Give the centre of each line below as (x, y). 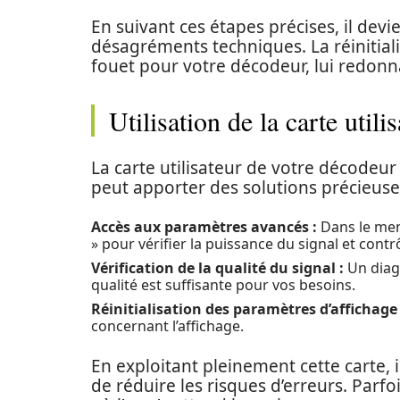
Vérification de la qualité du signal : (217, 268)
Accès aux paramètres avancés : (204, 227)
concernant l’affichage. (167, 326)
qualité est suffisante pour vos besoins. (223, 285)
